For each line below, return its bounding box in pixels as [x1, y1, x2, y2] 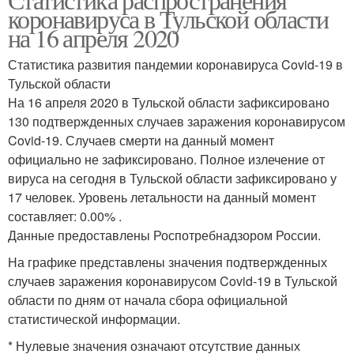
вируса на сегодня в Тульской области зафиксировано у [8, 169, 337, 187]
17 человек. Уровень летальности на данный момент [8, 188, 316, 206]
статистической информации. [8, 310, 180, 328]
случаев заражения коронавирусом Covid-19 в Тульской [8, 272, 337, 290]
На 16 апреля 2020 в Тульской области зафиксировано [8, 93, 330, 111]
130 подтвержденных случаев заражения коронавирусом [8, 112, 345, 130]
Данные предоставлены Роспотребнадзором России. [8, 226, 321, 244]
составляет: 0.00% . [8, 207, 122, 225]
